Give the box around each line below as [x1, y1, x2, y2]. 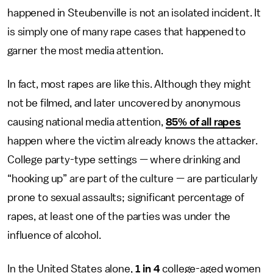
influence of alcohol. [7, 230, 101, 241]
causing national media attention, [7, 116, 166, 127]
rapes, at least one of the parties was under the [7, 211, 231, 222]
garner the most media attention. [7, 45, 163, 56]
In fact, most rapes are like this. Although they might [7, 79, 251, 90]
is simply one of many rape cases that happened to [7, 26, 246, 37]
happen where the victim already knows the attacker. [7, 135, 258, 146]
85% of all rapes [165, 116, 241, 127]
